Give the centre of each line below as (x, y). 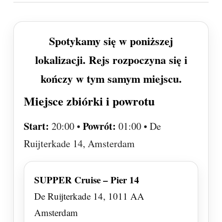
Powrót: (99, 126)
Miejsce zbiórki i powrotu (89, 101)
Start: (36, 126)
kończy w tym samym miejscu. (111, 78)
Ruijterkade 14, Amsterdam (79, 143)
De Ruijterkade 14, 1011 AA (89, 196)
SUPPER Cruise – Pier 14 (87, 179)
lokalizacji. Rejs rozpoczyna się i (111, 59)
